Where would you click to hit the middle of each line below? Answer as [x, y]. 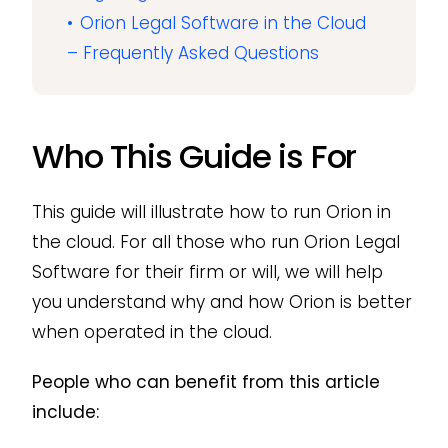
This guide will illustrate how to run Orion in [211, 211]
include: [65, 411]
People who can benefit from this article [205, 381]
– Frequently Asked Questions [192, 53]
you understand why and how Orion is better [221, 301]
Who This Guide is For [194, 156]
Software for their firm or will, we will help [207, 271]
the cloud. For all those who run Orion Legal [215, 241]
